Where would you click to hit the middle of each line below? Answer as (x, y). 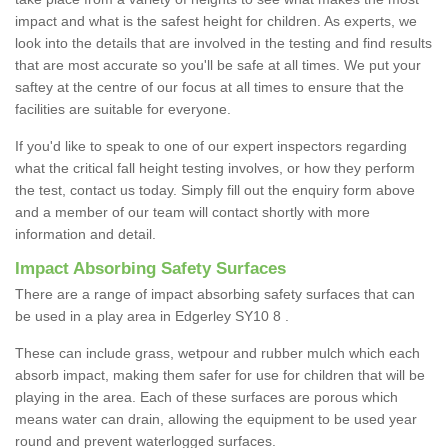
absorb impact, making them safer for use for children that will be (220, 375)
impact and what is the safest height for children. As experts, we (216, 21)
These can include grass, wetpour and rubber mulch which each (217, 353)
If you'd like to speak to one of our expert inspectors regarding (211, 146)
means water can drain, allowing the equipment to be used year (216, 419)
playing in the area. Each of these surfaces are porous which (206, 397)
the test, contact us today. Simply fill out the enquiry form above (215, 190)
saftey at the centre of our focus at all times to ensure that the (209, 87)
